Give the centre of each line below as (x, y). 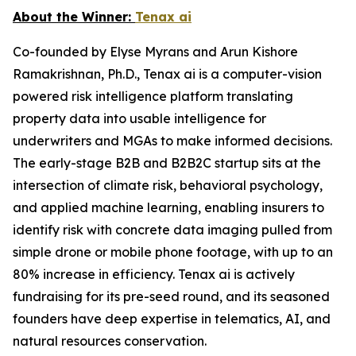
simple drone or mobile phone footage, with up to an (173, 252)
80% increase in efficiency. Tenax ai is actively (154, 274)
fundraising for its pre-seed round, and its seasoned (171, 296)
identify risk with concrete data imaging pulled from (172, 230)
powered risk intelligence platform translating (153, 96)
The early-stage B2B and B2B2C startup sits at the (167, 163)
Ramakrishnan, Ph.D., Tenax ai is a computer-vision (167, 74)
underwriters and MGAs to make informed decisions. (172, 141)
